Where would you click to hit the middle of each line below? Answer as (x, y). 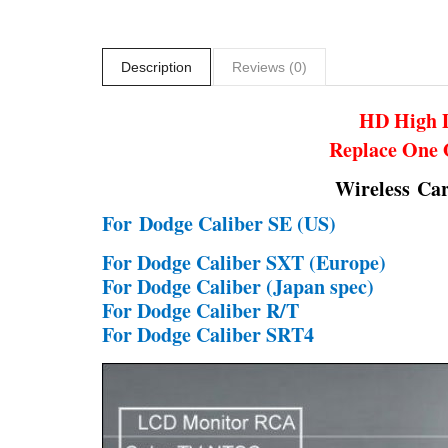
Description (156, 67)
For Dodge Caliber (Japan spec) (238, 286)
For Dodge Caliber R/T (200, 310)
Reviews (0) (269, 67)
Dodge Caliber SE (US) (237, 223)
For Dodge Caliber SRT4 (208, 334)
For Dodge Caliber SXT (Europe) (244, 262)
